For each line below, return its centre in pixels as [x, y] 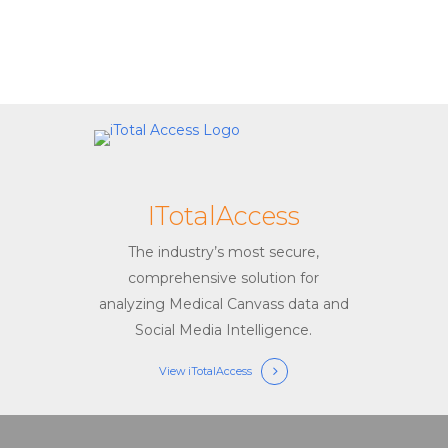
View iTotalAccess [206, 371]
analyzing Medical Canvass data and [223, 303]
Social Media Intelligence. [224, 329]
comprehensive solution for [224, 277]
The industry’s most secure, [224, 251]
